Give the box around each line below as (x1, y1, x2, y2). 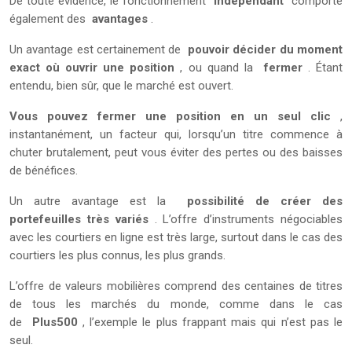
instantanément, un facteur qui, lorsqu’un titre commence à (9, 126, 343, 141)
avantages (92, 11, 148, 26)
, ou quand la (174, 60, 264, 75)
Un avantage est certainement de (9, 42, 188, 57)
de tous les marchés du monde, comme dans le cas (9, 296, 343, 311)
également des (9, 11, 92, 26)
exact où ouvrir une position (9, 60, 175, 75)
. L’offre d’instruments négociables (148, 211, 343, 226)
